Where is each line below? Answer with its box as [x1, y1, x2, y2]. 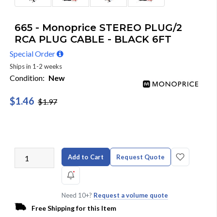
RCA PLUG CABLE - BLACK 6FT [15, 33, 171, 45]
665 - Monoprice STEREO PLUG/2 [15, 22, 182, 33]
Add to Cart [67, 153, 104, 161]
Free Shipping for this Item [31, 204, 116, 212]
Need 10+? [61, 191, 93, 199]
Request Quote [116, 153, 165, 161]
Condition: [10, 73, 48, 82]
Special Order [10, 49, 57, 58]
